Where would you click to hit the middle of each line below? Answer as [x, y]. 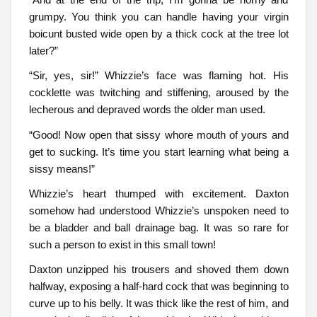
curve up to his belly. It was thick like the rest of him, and [158, 304]
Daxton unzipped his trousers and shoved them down [158, 270]
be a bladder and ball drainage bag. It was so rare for [158, 228]
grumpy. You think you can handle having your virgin [158, 16]
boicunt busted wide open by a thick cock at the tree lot [158, 33]
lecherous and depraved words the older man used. [147, 110]
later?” [43, 50]
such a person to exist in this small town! [122, 245]
